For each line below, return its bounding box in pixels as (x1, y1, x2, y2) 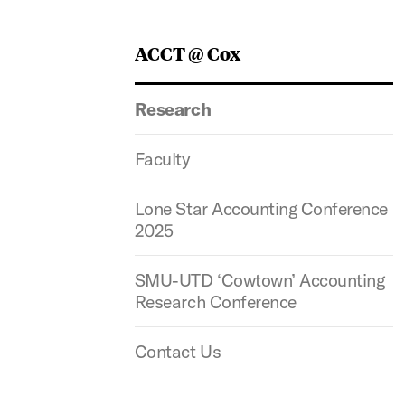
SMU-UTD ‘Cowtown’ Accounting (134, 268, 385, 291)
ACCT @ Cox (134, 41, 240, 65)
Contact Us (134, 340, 221, 363)
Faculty (134, 147, 191, 170)
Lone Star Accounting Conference (134, 197, 388, 220)
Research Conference (134, 290, 297, 313)
